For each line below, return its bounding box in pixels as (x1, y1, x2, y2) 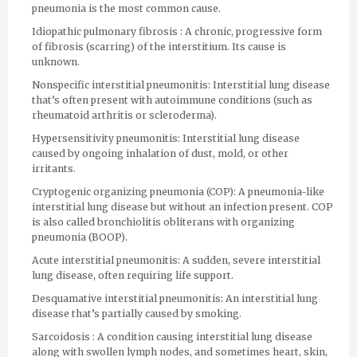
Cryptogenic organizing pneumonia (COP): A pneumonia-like (32, 186, 324, 198)
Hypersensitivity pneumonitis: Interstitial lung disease (32, 132, 300, 144)
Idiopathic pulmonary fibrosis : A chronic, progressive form (32, 25, 322, 37)
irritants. (32, 163, 76, 175)
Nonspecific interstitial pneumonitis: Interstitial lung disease (32, 79, 330, 91)
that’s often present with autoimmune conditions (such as (32, 94, 312, 106)
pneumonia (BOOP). (32, 231, 127, 243)
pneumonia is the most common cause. (32, 2, 221, 14)
